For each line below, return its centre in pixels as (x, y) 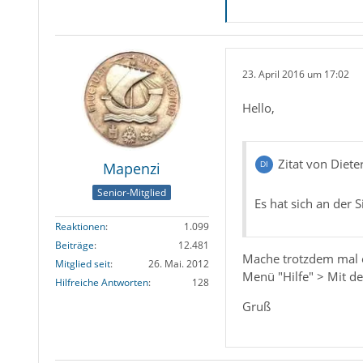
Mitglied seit (82, 264)
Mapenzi (132, 169)
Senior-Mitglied (132, 193)
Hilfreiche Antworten (101, 283)
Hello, (258, 108)
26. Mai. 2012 (178, 264)
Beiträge (74, 246)
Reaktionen (80, 227)
